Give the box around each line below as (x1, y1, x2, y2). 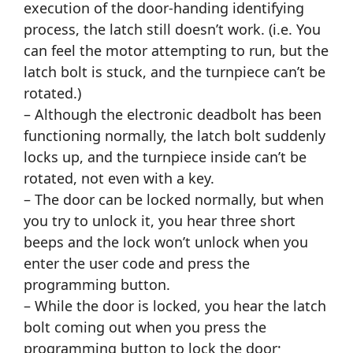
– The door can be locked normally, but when (24, 190, 324, 210)
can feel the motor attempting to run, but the (24, 41, 329, 61)
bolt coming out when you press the (24, 318, 266, 337)
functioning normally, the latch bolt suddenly (24, 126, 325, 146)
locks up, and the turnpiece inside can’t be (24, 147, 307, 167)
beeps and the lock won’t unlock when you (24, 232, 308, 252)
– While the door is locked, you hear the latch (24, 296, 326, 316)
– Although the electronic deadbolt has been (24, 105, 321, 124)
